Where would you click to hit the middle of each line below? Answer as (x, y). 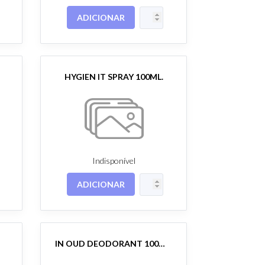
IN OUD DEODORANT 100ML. (162, 243)
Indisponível (114, 160)
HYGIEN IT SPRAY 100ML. (114, 76)
